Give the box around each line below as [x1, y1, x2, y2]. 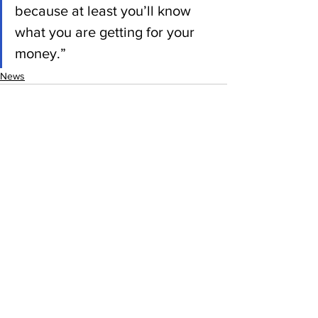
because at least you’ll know [15, 2, 194, 18]
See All [197, 182, 227, 194]
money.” [15, 45, 66, 61]
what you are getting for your [15, 23, 198, 40]
